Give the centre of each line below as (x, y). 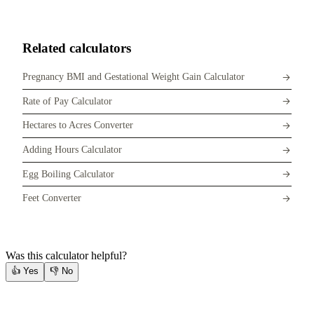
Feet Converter (52, 198)
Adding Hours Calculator (72, 150)
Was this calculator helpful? (66, 255)
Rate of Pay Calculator (67, 101)
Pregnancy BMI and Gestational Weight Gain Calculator (134, 77)
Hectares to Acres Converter (78, 125)
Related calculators (77, 48)
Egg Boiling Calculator (68, 174)
